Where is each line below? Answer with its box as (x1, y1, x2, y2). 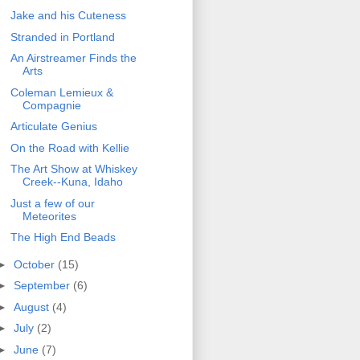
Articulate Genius (10, 120, 97, 133)
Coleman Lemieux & (10, 85, 113, 99)
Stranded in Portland (10, 30, 115, 43)
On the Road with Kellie (10, 141, 129, 154)
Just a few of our (10, 196, 95, 210)
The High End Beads (10, 231, 116, 244)
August (13, 300, 52, 313)
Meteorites (22, 209, 76, 223)
